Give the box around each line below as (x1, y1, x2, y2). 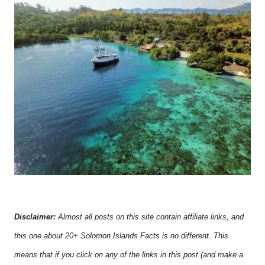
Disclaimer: (14, 212, 56, 222)
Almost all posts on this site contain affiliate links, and (56, 212, 244, 222)
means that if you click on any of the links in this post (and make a (14, 250, 243, 260)
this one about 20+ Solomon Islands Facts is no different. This (14, 231, 228, 241)
